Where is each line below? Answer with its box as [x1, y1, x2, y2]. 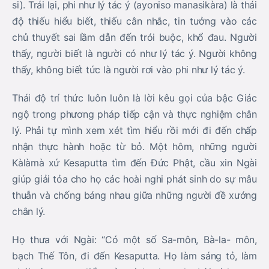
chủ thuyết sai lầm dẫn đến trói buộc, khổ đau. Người [12, 31, 257, 43]
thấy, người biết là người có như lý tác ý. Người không [12, 47, 257, 59]
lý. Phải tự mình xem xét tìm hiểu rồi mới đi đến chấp [12, 124, 257, 136]
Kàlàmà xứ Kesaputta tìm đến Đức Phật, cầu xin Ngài [12, 157, 257, 169]
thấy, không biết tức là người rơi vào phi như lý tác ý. [12, 64, 245, 76]
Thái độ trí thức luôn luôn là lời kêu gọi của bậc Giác [12, 92, 257, 104]
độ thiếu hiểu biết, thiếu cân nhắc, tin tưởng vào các [12, 15, 257, 27]
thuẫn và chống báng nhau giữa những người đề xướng [12, 189, 257, 201]
